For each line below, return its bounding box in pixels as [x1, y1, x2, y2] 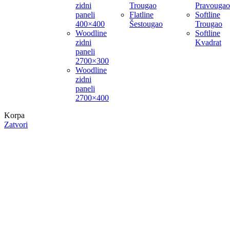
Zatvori [4, 120, 28, 129]
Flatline [129, 10, 154, 20]
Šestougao [129, 20, 163, 29]
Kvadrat [195, 38, 221, 47]
